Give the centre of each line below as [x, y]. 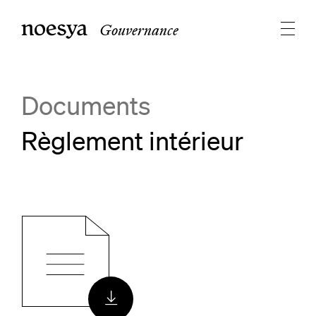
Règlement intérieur [132, 141]
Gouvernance [139, 30]
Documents [86, 105]
